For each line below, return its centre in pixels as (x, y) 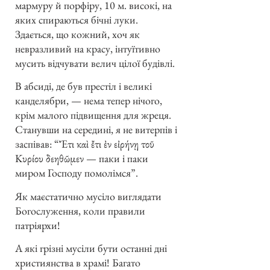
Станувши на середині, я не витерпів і (96, 130)
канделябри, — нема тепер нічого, (89, 101)
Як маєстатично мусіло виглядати (88, 196)
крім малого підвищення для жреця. (93, 115)
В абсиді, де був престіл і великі (83, 86)
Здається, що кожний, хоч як (77, 34)
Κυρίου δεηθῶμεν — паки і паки (82, 159)
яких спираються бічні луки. (77, 19)
